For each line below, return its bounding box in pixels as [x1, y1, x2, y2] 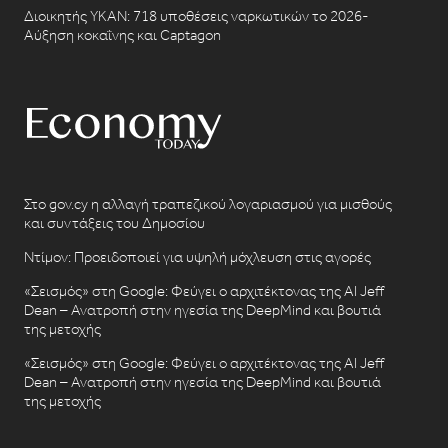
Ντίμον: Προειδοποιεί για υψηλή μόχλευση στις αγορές [23, 247, 371, 266]
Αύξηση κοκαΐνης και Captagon [23, 25, 221, 44]
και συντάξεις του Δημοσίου [23, 213, 205, 232]
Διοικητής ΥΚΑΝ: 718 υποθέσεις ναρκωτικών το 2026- [23, 6, 369, 25]
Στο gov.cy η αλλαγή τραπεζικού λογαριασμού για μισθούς [23, 194, 392, 213]
